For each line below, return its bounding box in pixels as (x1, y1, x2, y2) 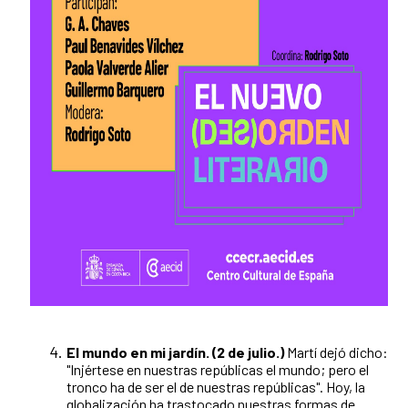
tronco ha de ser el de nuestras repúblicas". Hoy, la (66, 378, 365, 396)
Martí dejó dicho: (284, 343, 388, 362)
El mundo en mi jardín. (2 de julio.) (66, 343, 284, 362)
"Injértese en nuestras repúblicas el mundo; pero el (66, 361, 369, 379)
